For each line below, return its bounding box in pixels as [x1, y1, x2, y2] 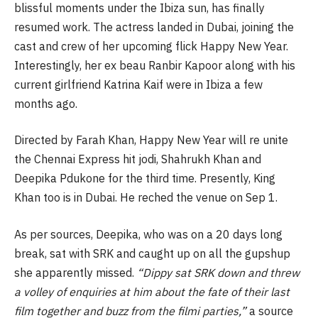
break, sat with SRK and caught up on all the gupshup [14, 246, 290, 261]
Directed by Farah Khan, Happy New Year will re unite [14, 133, 288, 148]
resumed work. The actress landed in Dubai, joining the [14, 19, 294, 34]
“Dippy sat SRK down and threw [137, 265, 300, 280]
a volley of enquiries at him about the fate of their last [14, 284, 290, 299]
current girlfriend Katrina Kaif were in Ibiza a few [14, 77, 263, 92]
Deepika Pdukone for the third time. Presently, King [14, 171, 275, 186]
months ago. [14, 96, 77, 111]
